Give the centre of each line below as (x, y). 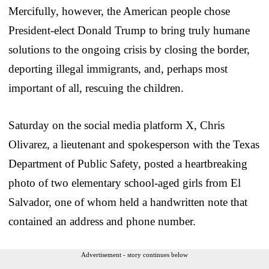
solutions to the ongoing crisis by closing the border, (129, 50)
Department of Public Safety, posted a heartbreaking (128, 164)
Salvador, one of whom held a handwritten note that (128, 202)
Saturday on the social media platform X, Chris (116, 125)
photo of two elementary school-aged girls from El (125, 183)
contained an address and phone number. (102, 222)
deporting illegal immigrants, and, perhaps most (118, 69)
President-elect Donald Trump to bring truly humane (129, 31)
